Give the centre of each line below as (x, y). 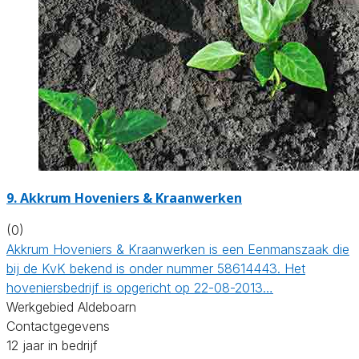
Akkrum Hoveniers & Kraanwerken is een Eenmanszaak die (178, 249)
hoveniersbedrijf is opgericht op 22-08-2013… (140, 287)
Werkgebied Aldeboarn (71, 307)
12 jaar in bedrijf (52, 345)
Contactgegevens (58, 326)
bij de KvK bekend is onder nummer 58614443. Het (156, 268)
